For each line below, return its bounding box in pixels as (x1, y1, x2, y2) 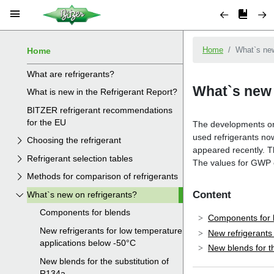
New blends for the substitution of (39, 256, 169, 266)
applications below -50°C (39, 239, 136, 248)
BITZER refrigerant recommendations (27, 105, 173, 115)
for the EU (27, 117, 67, 127)
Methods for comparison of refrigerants (27, 172, 179, 182)
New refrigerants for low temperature (39, 226, 182, 235)
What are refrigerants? (27, 69, 115, 79)
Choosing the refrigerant (27, 136, 122, 146)
